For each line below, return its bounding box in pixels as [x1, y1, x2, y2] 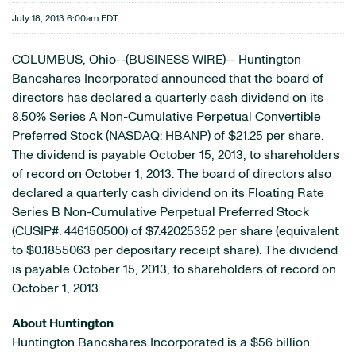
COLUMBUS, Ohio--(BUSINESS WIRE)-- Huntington [12, 53, 301, 66]
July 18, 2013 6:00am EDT [12, 14, 118, 23]
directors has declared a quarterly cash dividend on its [12, 91, 323, 104]
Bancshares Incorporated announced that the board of [12, 72, 323, 85]
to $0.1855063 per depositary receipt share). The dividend [12, 244, 338, 257]
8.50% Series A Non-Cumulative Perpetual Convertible [12, 110, 321, 123]
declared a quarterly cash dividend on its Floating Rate [12, 187, 324, 199]
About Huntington [12, 317, 114, 330]
